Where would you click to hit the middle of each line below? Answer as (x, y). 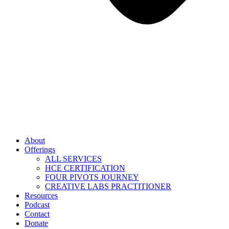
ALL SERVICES (73, 159)
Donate (36, 223)
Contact (37, 214)
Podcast (37, 205)
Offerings (40, 150)
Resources (41, 196)
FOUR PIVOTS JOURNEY (92, 177)
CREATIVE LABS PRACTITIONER (108, 186)
